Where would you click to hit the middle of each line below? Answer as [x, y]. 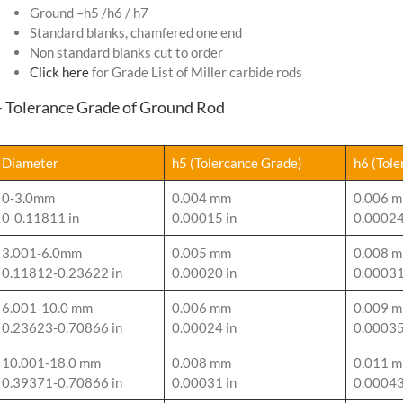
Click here [59, 72]
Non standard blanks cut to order [126, 53]
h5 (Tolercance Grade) [237, 163]
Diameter [30, 163]
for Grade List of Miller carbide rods [196, 72]
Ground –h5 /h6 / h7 [89, 13]
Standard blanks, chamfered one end [136, 33]
